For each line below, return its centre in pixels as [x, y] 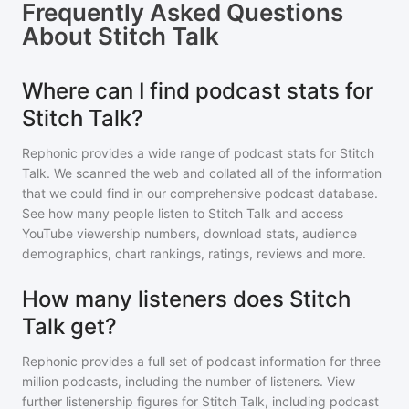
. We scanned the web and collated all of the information [214, 173]
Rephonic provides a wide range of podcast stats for [181, 153]
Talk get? [69, 326]
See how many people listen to [115, 213]
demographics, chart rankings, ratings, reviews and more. [194, 253]
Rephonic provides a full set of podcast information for [184, 361]
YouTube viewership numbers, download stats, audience [189, 233]
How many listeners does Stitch [186, 299]
